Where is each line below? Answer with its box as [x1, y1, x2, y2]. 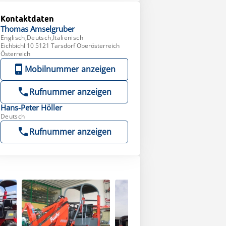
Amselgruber [30, 24, 75, 34]
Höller [40, 102, 62, 112]
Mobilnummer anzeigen [25, 64, 116, 75]
